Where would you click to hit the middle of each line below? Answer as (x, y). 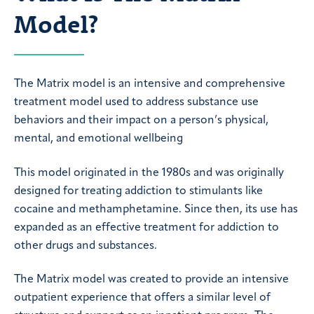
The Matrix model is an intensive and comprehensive (150, 84)
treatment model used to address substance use (136, 102)
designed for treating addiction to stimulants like (138, 191)
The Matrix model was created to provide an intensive (151, 280)
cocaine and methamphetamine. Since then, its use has (156, 209)
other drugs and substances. (86, 246)
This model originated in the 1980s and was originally (149, 173)
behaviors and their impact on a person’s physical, (141, 120)
